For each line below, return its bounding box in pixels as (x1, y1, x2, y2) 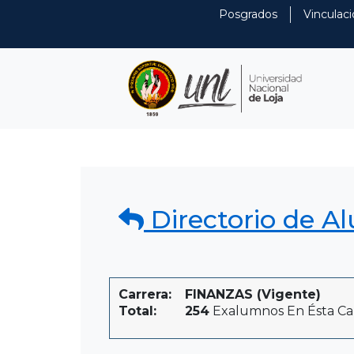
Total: (119, 303, 156, 318)
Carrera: (119, 286, 171, 302)
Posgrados (219, 7, 278, 21)
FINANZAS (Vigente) (185, 286, 321, 302)
